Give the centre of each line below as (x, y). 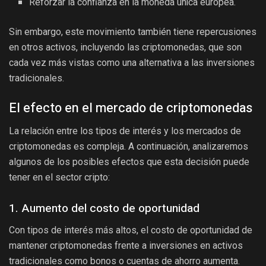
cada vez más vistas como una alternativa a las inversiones (132, 63)
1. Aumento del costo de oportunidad (104, 209)
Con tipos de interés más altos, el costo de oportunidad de (131, 230)
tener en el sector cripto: (59, 177)
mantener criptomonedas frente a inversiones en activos (126, 245)
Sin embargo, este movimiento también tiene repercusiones (133, 32)
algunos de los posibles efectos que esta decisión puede (129, 161)
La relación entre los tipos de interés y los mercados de (125, 131)
